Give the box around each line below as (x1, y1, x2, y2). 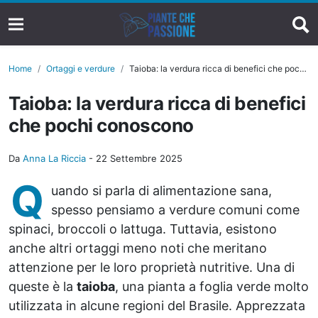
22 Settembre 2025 (96, 153, 182, 164)
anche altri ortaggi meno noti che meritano (9, 241, 267, 256)
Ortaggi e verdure (46, 63, 115, 74)
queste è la (9, 279, 77, 294)
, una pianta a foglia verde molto (115, 279, 309, 294)
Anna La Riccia (23, 153, 86, 164)
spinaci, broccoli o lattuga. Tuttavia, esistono (9, 221, 277, 236)
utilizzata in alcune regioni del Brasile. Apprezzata (9, 298, 305, 313)
